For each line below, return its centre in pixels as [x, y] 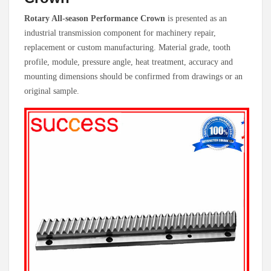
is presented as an [196, 18]
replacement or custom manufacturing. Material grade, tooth [127, 47]
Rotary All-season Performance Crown [95, 18]
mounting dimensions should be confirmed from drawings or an [133, 76]
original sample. [52, 91]
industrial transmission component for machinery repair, [120, 33]
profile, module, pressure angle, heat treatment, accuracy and [129, 62]
